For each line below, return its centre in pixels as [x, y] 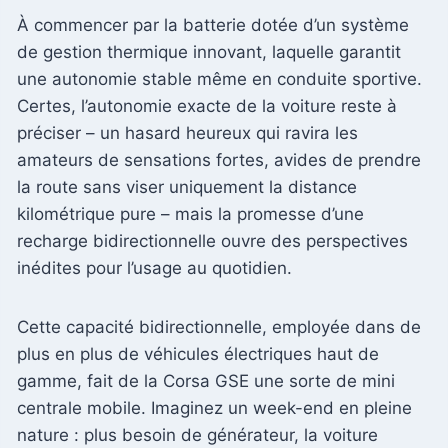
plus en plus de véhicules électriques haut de [198, 353]
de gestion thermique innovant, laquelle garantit [209, 51]
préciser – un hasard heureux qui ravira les [187, 132]
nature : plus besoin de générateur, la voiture [197, 434]
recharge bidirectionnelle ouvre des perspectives [212, 240]
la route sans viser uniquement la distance [187, 186]
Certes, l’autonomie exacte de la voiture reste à [207, 105]
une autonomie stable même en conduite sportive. [219, 78]
